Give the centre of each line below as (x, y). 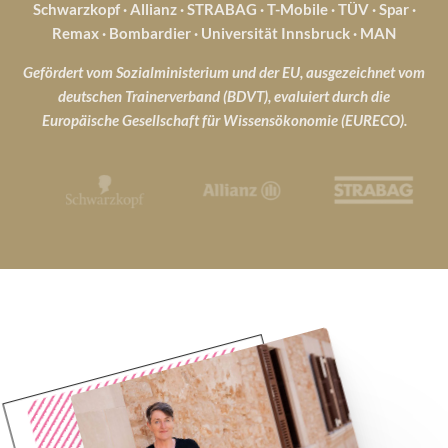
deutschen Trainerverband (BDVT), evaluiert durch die (224, 96)
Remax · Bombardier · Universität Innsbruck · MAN (224, 33)
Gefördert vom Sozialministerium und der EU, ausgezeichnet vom (224, 72)
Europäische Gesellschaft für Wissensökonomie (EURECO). (224, 120)
